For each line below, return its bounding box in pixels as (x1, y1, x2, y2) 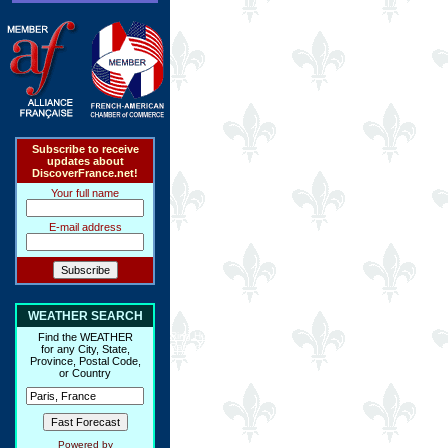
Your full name (51, 187, 119, 199)
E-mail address (48, 221, 122, 233)
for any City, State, (40, 343, 130, 355)
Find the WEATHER (37, 331, 133, 343)
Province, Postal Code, (29, 355, 141, 367)
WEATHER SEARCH (27, 309, 143, 323)
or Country (59, 367, 111, 379)
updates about (46, 155, 124, 167)
